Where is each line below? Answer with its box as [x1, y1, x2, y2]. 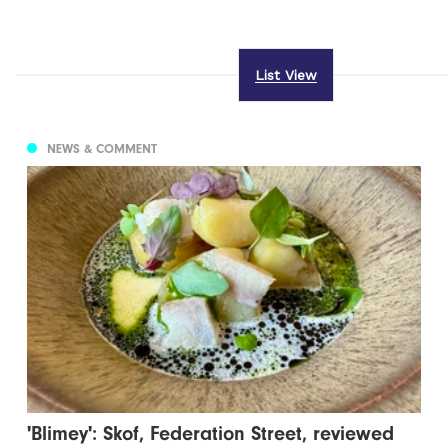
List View [254, 67, 317, 84]
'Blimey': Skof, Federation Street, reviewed [27, 422, 395, 446]
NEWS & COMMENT [47, 141, 158, 157]
